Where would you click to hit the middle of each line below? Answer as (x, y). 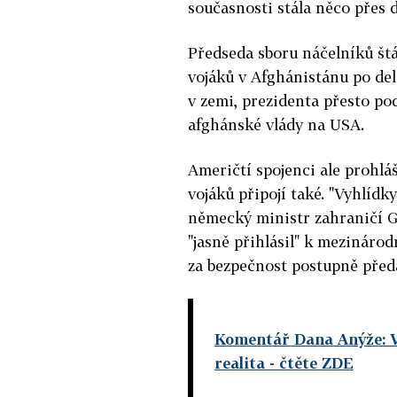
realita (240, 362)
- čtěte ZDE (309, 362)
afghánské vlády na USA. (276, 124)
